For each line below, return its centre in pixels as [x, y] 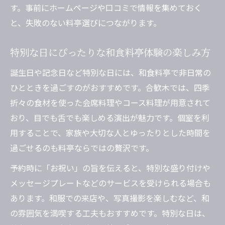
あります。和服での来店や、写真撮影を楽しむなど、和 [110, 198]
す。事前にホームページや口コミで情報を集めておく [106, 8]
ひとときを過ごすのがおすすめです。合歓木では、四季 [110, 88]
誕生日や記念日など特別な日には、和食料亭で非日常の [110, 73]
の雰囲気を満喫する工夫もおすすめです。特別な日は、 [110, 213]
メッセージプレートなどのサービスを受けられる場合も [110, 183]
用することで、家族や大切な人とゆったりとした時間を [110, 133]
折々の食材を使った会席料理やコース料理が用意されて [110, 103]
